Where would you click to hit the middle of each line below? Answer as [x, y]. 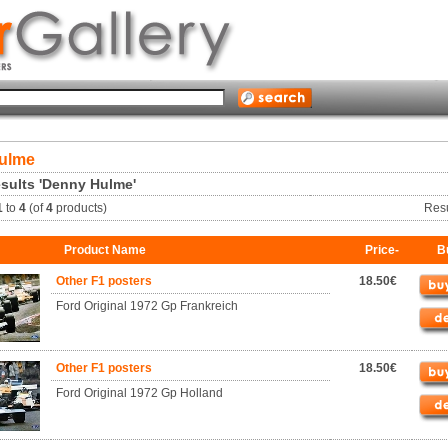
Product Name [105, 250]
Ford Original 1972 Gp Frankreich [147, 306]
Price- [382, 250]
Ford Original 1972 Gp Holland [139, 393]
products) [79, 208]
